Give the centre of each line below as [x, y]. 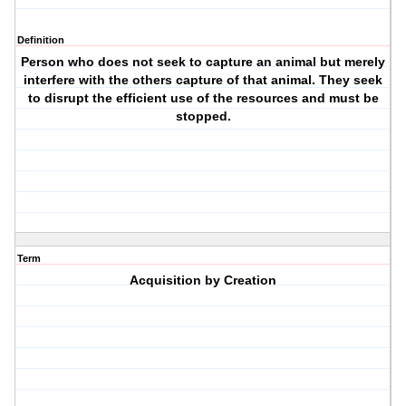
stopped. [203, 116]
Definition [41, 40]
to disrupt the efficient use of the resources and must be [203, 98]
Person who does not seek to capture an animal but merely [203, 62]
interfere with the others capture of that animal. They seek [203, 80]
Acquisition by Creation [203, 280]
